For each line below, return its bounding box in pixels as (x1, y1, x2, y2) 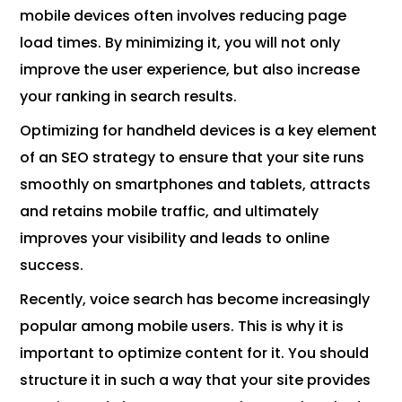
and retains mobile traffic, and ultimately (20, 201, 319, 223)
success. (20, 255, 84, 276)
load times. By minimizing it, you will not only (20, 32, 341, 54)
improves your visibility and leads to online (20, 228, 330, 249)
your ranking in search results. (20, 86, 238, 108)
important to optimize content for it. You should (20, 343, 370, 364)
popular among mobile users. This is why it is (20, 316, 345, 337)
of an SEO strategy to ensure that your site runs (20, 147, 365, 169)
